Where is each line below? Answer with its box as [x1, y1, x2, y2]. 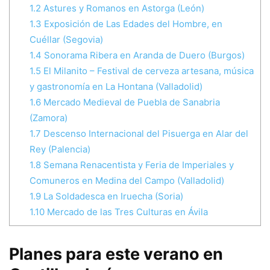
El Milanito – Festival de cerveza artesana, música [40, 64, 254, 77]
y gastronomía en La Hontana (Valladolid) [29, 80, 202, 92]
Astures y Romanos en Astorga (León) [40, 2, 204, 14]
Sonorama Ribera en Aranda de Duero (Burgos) [41, 49, 245, 61]
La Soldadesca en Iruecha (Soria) [40, 190, 183, 202]
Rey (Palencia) [29, 143, 90, 155]
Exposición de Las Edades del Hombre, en [41, 17, 222, 30]
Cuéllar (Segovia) [29, 33, 103, 45]
